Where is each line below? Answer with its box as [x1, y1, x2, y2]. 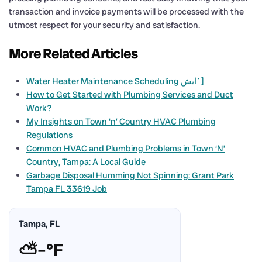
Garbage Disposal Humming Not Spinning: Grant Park [26, 169, 234, 181]
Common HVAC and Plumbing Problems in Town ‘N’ [26, 142, 225, 154]
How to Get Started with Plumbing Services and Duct [26, 88, 233, 101]
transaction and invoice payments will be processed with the [9, 5, 244, 18]
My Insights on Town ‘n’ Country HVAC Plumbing [26, 115, 216, 127]
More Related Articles [9, 44, 138, 63]
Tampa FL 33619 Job [26, 182, 107, 195]
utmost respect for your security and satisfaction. [9, 19, 200, 31]
